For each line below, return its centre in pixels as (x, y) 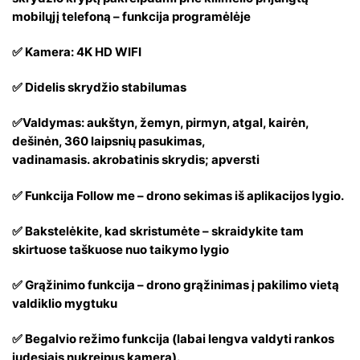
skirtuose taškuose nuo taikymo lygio (121, 249)
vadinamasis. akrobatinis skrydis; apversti (136, 160)
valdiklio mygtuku (65, 304)
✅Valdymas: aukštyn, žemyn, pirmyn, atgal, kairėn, (160, 123)
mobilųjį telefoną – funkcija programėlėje (131, 16)
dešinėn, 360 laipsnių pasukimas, (108, 141)
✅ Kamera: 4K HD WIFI (77, 51)
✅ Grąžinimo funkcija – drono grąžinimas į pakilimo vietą (176, 285)
